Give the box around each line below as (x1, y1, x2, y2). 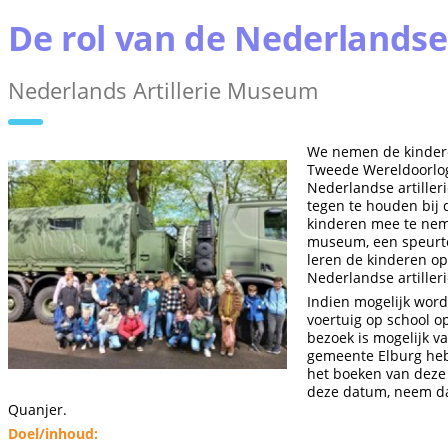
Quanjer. (8, 400, 67, 419)
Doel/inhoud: (8, 424, 98, 443)
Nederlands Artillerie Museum (8, 75, 318, 105)
